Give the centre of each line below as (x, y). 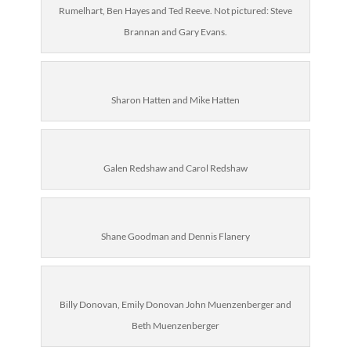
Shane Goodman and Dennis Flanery (175, 236)
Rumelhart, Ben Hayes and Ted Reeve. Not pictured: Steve (175, 11)
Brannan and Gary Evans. (175, 32)
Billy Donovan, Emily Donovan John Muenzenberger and (175, 304)
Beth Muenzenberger (175, 326)
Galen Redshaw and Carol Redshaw (175, 168)
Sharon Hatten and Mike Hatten (175, 100)
